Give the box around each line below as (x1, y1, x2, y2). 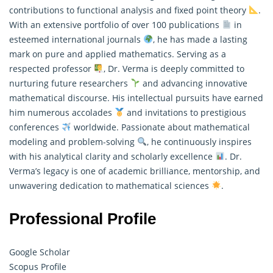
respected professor (9, 62, 94, 74)
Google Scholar (9, 246, 70, 258)
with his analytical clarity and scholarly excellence (9, 150, 215, 162)
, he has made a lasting (152, 33, 247, 45)
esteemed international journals (9, 33, 143, 45)
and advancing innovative (140, 77, 247, 89)
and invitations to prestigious (124, 106, 246, 118)
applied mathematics (85, 48, 172, 60)
